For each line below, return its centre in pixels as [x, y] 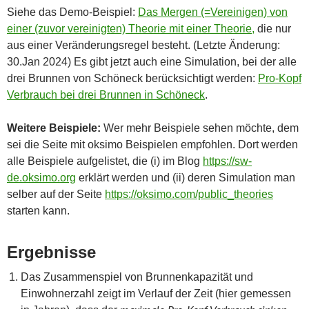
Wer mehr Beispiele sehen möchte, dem [200, 128]
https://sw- [227, 161]
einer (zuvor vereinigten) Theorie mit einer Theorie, [131, 28]
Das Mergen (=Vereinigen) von [213, 12]
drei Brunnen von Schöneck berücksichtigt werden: [132, 78]
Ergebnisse [51, 252]
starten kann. [38, 210]
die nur [273, 28]
